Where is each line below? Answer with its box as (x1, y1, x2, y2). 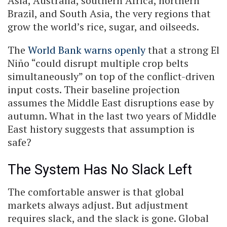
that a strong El (145, 43, 219, 57)
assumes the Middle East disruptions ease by (8, 96, 214, 110)
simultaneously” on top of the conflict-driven (8, 69, 215, 84)
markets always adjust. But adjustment (8, 198, 188, 212)
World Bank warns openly (28, 43, 145, 57)
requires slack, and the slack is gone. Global (8, 211, 209, 225)
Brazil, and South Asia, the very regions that (8, 7, 211, 21)
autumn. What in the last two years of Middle (8, 109, 216, 123)
